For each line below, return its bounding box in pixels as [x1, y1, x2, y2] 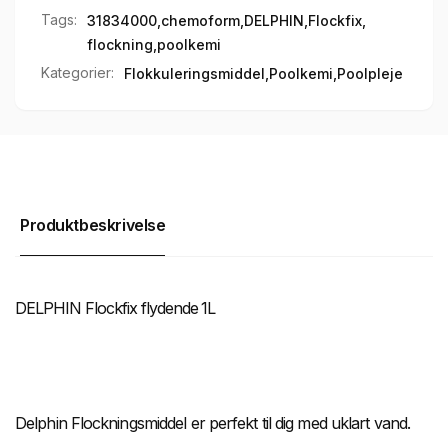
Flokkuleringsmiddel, [124, 65, 269, 82]
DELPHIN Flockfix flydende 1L [15, 298, 216, 318]
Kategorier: [41, 64, 114, 81]
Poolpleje [337, 65, 403, 82]
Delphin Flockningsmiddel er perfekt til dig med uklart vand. [15, 413, 410, 434]
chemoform [161, 12, 240, 29]
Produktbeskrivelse [20, 215, 166, 235]
